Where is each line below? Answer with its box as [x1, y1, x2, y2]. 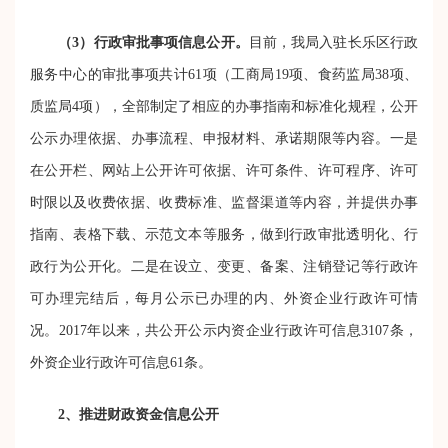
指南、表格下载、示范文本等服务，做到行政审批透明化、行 [30, 226, 418, 242]
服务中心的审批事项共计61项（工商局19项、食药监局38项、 [30, 66, 418, 82]
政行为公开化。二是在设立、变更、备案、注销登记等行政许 [30, 258, 418, 274]
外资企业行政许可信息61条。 [30, 354, 212, 370]
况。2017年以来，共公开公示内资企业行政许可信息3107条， [30, 322, 418, 338]
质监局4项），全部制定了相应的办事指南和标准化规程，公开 [30, 98, 418, 114]
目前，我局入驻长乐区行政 [248, 34, 419, 50]
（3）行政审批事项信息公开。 [58, 34, 249, 50]
